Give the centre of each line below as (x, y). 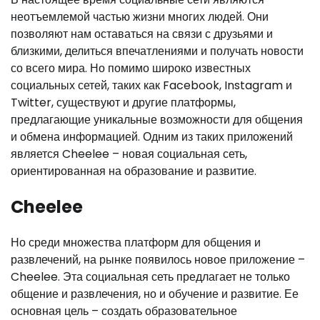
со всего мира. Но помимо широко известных (131, 69)
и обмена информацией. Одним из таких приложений (152, 137)
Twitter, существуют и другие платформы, (123, 103)
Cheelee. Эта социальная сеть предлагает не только (150, 277)
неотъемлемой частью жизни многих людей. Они (140, 17)
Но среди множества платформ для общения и (136, 243)
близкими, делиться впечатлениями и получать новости (157, 51)
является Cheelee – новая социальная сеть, (129, 154)
